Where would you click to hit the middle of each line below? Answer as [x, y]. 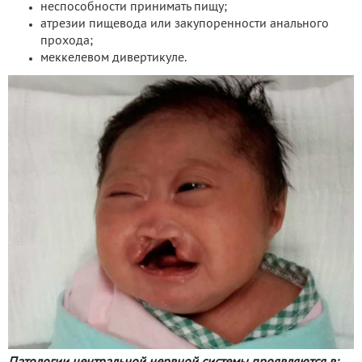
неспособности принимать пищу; [134, 8]
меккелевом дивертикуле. [114, 59]
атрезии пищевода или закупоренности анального [185, 25]
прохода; [67, 42]
